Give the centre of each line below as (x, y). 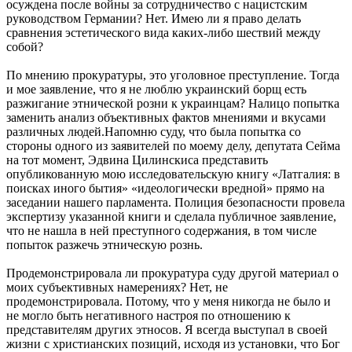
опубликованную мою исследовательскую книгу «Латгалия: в (173, 174)
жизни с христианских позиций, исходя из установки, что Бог (173, 343)
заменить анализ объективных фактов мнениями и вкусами (166, 117)
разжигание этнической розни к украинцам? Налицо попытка (173, 103)
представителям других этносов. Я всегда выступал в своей (167, 329)
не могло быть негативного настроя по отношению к (148, 315)
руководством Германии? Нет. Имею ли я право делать (154, 18)
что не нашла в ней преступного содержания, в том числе (161, 230)
